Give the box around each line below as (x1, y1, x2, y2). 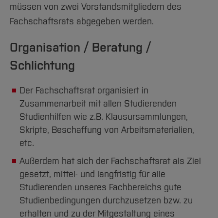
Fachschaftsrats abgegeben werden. (10, 16, 156, 27)
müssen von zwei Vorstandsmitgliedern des (10, 1, 182, 13)
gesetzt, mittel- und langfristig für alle (19, 169, 165, 180)
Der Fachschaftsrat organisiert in (19, 85, 148, 96)
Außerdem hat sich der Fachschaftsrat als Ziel (19, 156, 201, 167)
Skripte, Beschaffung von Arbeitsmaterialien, (19, 125, 194, 136)
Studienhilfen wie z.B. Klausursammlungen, (19, 111, 188, 123)
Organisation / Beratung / (10, 40, 150, 55)
